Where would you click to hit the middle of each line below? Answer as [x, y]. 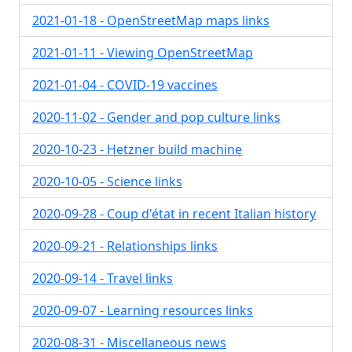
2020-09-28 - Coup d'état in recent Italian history [174, 214]
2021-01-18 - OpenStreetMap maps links [151, 20]
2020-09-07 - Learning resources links [143, 310]
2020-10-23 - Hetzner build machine [137, 149]
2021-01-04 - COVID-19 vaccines [125, 85]
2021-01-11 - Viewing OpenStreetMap [143, 53]
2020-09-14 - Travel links [103, 278]
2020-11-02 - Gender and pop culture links [156, 117]
